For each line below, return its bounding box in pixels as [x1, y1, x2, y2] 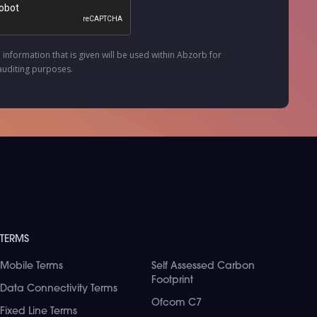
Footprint [151, 275, 193, 286]
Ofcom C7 [151, 298, 202, 309]
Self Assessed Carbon [151, 261, 255, 272]
